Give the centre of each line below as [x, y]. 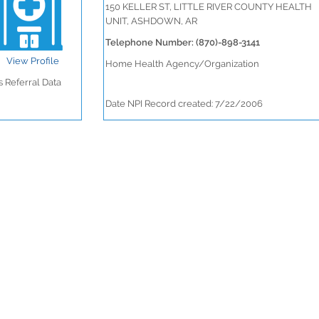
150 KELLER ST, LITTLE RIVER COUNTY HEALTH [208, 7]
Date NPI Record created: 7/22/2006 [184, 104]
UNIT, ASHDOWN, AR [151, 21]
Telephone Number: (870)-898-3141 [182, 42]
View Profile [33, 61]
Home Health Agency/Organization [182, 64]
